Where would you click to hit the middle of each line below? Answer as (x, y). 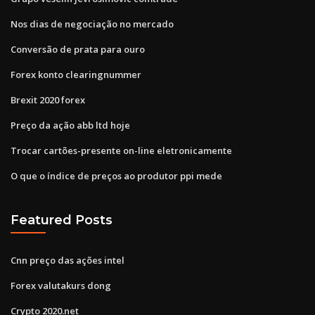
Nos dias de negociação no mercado (92, 24)
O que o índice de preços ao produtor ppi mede (116, 175)
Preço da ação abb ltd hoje (70, 125)
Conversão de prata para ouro (78, 49)
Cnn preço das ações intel (67, 260)
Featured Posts (62, 220)
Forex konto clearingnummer (76, 74)
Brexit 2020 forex (48, 99)
